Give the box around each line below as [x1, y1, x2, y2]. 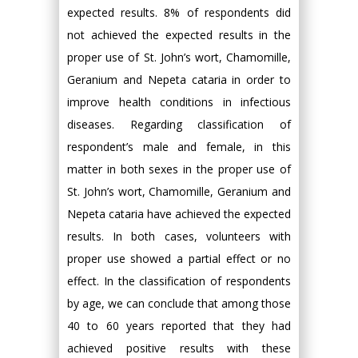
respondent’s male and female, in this [67, 139, 291, 155]
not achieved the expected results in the [67, 27, 291, 43]
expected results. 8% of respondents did [67, 5, 291, 21]
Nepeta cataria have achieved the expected [67, 206, 291, 222]
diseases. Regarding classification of [67, 117, 291, 133]
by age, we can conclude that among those [67, 296, 291, 312]
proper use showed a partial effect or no [67, 251, 291, 267]
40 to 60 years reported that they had [67, 318, 291, 334]
